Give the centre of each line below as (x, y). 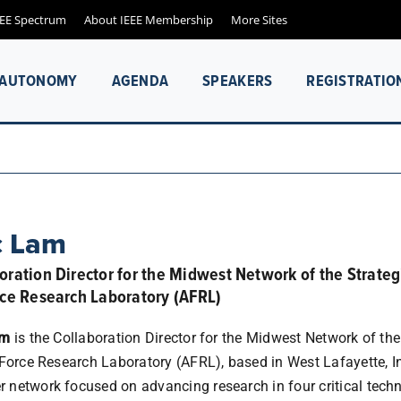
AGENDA (140, 80)
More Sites (259, 19)
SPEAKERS (238, 80)
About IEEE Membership (148, 19)
